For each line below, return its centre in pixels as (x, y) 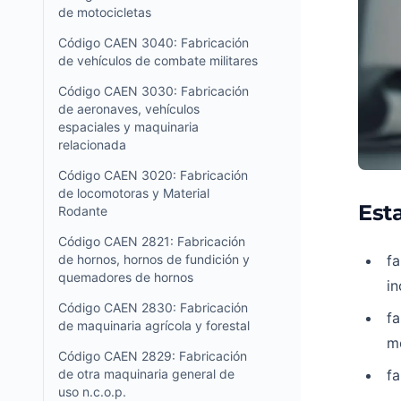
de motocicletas (105, 12)
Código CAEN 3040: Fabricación (154, 43)
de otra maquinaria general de (146, 374)
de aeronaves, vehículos (129, 109)
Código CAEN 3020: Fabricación (153, 175)
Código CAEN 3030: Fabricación (154, 91)
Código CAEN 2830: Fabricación (153, 307)
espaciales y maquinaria (128, 127)
